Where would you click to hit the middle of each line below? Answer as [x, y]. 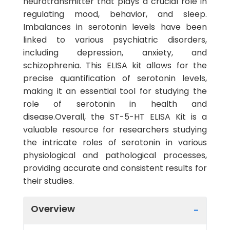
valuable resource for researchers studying [115, 130]
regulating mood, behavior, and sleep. [115, 14]
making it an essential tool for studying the [115, 91]
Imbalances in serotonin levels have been [115, 27]
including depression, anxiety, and [115, 53]
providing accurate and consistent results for [115, 168]
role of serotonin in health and [115, 104]
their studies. [49, 181]
